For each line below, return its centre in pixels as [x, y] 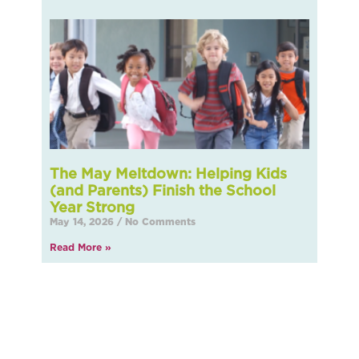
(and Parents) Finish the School [163, 190]
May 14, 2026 [84, 221]
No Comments [159, 221]
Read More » [81, 247]
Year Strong [93, 207]
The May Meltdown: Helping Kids [169, 173]
